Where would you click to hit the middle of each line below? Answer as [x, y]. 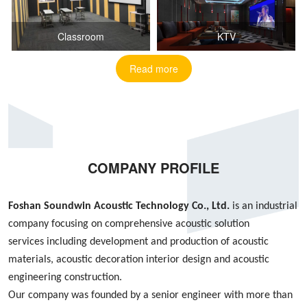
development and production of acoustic [179, 242]
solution [232, 224]
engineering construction [64, 278]
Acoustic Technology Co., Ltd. [162, 207]
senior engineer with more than [222, 296]
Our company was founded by [74, 296]
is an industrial [263, 207]
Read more [153, 69]
